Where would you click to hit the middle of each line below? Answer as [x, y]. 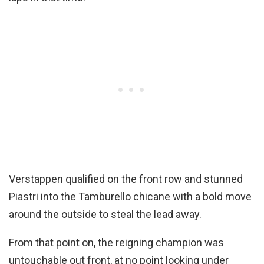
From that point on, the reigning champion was [116, 243]
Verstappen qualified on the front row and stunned [126, 179]
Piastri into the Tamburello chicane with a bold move [130, 197]
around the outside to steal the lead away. [106, 214]
